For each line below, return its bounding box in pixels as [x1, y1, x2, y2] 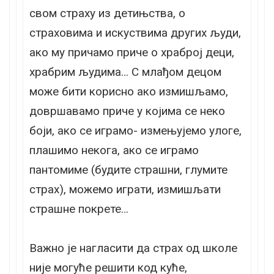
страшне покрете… [29, 201, 128, 216]
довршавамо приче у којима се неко [29, 103, 225, 118]
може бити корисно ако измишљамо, [29, 84, 228, 98]
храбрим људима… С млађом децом [29, 64, 221, 79]
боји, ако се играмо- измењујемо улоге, [29, 123, 242, 138]
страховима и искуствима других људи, [29, 25, 241, 40]
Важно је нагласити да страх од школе [29, 240, 237, 255]
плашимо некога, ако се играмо [29, 143, 199, 157]
